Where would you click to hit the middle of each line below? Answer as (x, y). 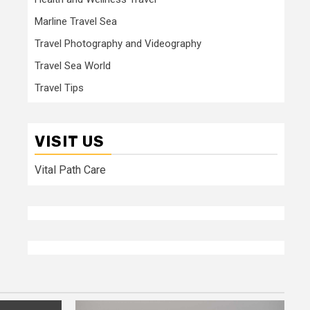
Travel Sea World (73, 65)
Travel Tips (59, 88)
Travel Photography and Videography (118, 43)
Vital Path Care (70, 170)
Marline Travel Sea (76, 21)
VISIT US (70, 141)
